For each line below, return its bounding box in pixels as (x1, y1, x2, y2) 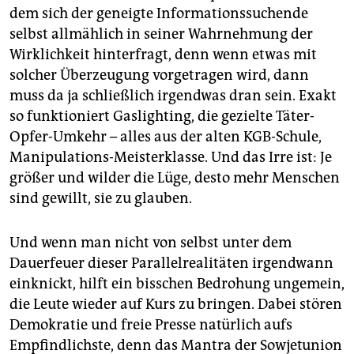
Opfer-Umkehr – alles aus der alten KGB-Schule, (9, 128, 322, 146)
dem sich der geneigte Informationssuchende (9, 5, 308, 23)
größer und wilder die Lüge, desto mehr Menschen (9, 169, 340, 187)
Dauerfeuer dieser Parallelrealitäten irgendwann (9, 254, 333, 273)
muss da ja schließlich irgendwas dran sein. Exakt (9, 87, 337, 105)
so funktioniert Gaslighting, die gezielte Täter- (9, 107, 314, 126)
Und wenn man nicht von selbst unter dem (9, 234, 292, 252)
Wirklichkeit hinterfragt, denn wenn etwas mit (9, 46, 317, 64)
